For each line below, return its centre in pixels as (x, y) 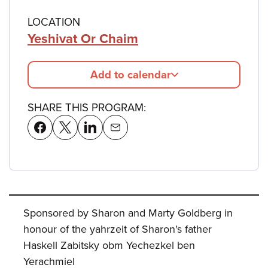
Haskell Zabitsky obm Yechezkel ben (109, 245)
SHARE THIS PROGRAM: (87, 107)
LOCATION (54, 22)
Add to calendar (130, 74)
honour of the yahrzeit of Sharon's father (118, 229)
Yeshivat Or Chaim (83, 39)
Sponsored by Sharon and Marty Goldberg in (128, 213)
